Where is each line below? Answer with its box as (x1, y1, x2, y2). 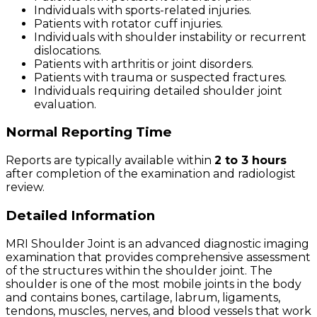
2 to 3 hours (214, 154, 287, 168)
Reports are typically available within (6, 154, 214, 168)
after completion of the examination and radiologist (6, 167, 296, 181)
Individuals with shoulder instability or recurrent (34, 30, 306, 44)
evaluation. (34, 97, 96, 111)
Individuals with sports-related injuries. (34, 3, 251, 17)
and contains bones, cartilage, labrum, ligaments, (6, 290, 280, 304)
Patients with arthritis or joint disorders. (34, 57, 253, 71)
